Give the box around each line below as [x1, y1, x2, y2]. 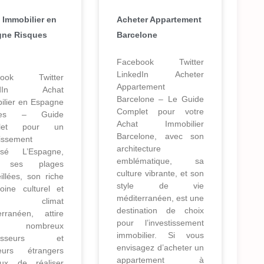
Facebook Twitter [117, 57, 204, 67]
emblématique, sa [117, 156, 204, 166]
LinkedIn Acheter [117, 70, 204, 80]
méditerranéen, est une [117, 193, 204, 203]
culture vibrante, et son [117, 169, 204, 179]
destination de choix [117, 206, 204, 216]
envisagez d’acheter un [117, 243, 204, 253]
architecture [117, 144, 161, 154]
